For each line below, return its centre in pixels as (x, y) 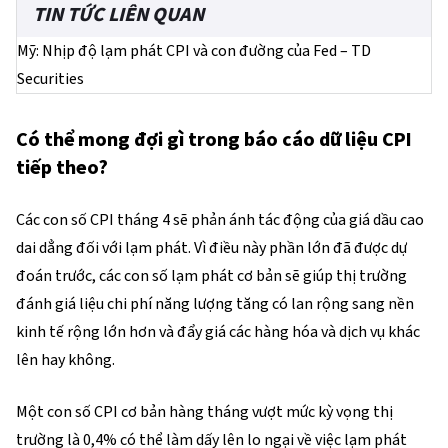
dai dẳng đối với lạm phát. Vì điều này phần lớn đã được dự (211, 248)
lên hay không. (65, 360)
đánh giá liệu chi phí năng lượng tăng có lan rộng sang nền (215, 304)
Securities (50, 79)
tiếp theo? (62, 168)
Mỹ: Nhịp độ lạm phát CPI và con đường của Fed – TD (194, 51)
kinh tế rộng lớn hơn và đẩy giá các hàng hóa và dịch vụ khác (218, 332)
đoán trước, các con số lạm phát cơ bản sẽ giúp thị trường (211, 276)
